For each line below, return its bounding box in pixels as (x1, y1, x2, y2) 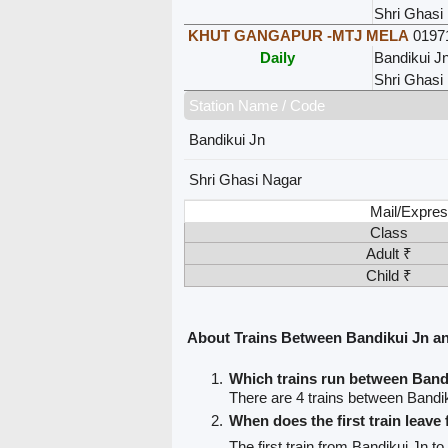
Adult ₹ (365, 244, 412, 262)
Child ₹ (365, 266, 412, 284)
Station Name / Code (188, 96, 325, 114)
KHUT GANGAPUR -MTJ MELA (187, 26, 409, 44)
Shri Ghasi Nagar (188, 170, 302, 188)
